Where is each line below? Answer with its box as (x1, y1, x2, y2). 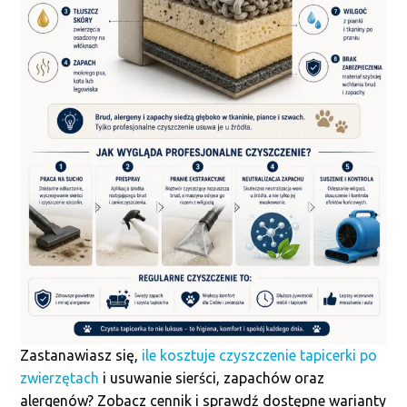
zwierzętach (20, 370, 100, 386)
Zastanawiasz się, (20, 347, 143, 363)
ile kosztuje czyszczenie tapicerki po (142, 347, 378, 363)
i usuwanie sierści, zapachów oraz (99, 370, 325, 386)
